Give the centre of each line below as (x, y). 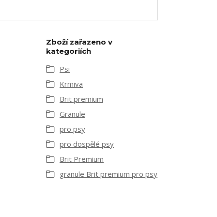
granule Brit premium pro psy (108, 174)
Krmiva (71, 84)
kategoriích (69, 51)
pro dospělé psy (87, 144)
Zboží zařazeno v (79, 42)
